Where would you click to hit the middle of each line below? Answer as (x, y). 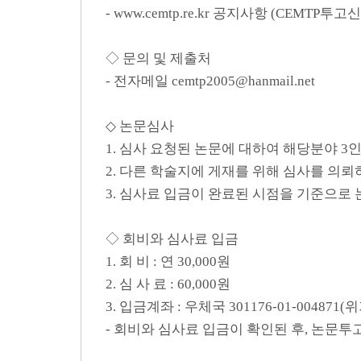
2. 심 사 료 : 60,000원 (168, 284)
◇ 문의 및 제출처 (158, 58)
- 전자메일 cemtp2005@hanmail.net (210, 81)
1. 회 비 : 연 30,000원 (168, 261)
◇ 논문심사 (140, 126)
